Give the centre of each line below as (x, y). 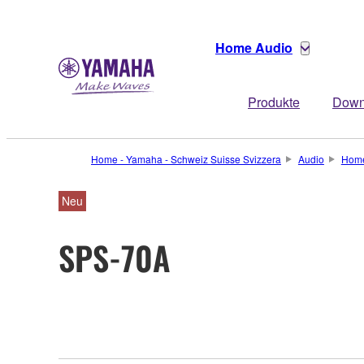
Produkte (274, 102)
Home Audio (254, 48)
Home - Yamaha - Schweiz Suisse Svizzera (186, 159)
